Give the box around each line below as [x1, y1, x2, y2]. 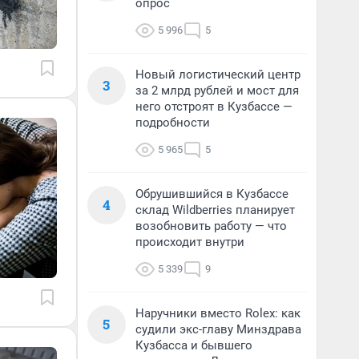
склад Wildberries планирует [135, 203, 295, 217]
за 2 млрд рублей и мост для [135, 83, 299, 98]
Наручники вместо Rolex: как [135, 306, 301, 321]
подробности [135, 115, 210, 130]
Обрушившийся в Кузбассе [135, 187, 288, 201]
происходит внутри [135, 235, 244, 249]
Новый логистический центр [135, 67, 301, 82]
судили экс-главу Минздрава [135, 322, 301, 337]
